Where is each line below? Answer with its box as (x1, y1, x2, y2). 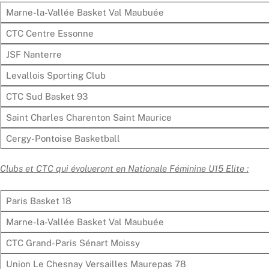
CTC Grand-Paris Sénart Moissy (5, 237, 140, 248)
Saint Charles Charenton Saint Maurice (5, 112, 172, 122)
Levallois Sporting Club (5, 70, 106, 80)
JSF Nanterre (5, 49, 62, 59)
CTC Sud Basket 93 (5, 91, 88, 101)
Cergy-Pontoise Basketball (5, 133, 120, 144)
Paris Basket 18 (5, 195, 71, 206)
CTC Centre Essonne (5, 28, 94, 38)
